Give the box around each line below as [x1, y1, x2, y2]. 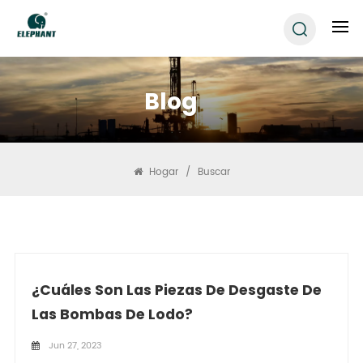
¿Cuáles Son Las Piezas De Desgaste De [31, 280, 322, 300]
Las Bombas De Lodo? [31, 304, 193, 324]
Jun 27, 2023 [45, 338, 101, 353]
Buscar [197, 163, 230, 180]
